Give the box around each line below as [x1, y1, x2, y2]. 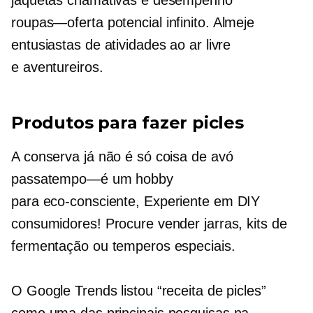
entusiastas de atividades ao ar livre [11, 36, 231, 52]
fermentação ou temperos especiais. [11, 238, 235, 254]
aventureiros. [22, 59, 103, 75]
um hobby [108, 170, 173, 187]
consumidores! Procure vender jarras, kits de [11, 215, 287, 231]
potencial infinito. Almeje [103, 14, 255, 30]
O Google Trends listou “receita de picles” [11, 282, 266, 298]
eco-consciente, [43, 193, 140, 209]
